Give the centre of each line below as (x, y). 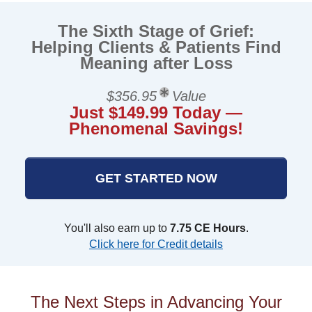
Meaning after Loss (156, 63)
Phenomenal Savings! (156, 128)
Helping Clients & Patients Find (156, 47)
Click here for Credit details (156, 244)
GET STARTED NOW (156, 178)
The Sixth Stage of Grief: (156, 31)
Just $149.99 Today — (156, 112)
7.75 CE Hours (208, 228)
